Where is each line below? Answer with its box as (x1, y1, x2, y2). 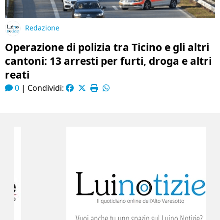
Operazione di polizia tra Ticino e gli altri (5, 40, 209, 54)
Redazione (25, 23, 59, 33)
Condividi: (27, 82, 66, 93)
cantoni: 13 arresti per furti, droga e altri (5, 54, 212, 68)
